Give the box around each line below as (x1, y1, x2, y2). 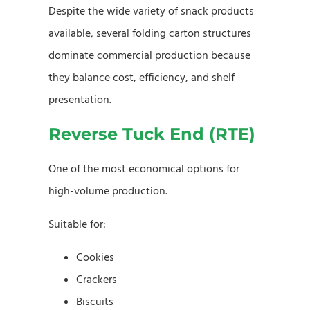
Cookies (76, 249, 114, 265)
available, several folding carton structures (48, 25, 251, 41)
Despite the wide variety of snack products (48, 3, 254, 19)
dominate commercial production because (48, 47, 250, 63)
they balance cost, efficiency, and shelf (48, 69, 235, 85)
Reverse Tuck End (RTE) (48, 123, 255, 144)
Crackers (76, 271, 117, 287)
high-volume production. (48, 183, 167, 199)
